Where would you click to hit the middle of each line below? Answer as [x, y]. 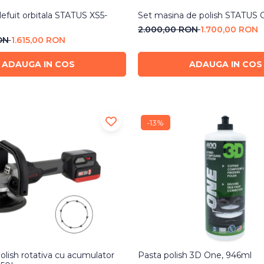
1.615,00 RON [38, 40]
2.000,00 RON [169, 30]
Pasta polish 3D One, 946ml [194, 255]
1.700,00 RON [229, 30]
